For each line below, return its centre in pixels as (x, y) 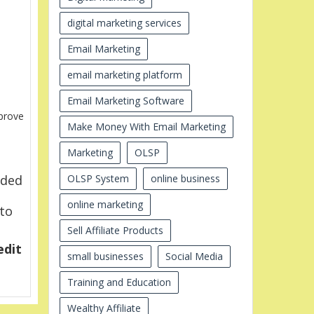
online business (185, 178)
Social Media (194, 256)
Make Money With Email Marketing (146, 126)
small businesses (105, 256)
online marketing (105, 204)
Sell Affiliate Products (115, 230)
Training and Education (119, 282)
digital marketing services (124, 22)
